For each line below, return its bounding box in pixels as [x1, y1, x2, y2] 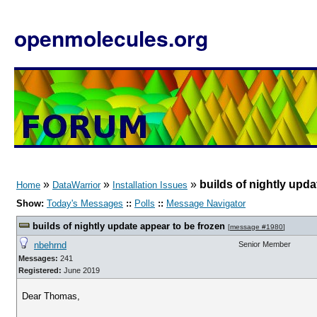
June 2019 [62, 266, 100, 275]
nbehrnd [34, 240, 67, 250]
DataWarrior [52, 180, 100, 190]
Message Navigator [166, 198, 246, 209]
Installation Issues [113, 180, 188, 190]
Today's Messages [47, 198, 123, 209]
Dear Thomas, [22, 291, 81, 301]
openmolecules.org [14, 23, 208, 53]
